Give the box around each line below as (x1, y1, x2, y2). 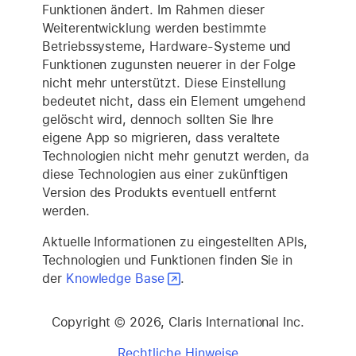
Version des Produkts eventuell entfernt (41, 184, 277, 200)
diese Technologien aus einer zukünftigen (41, 166, 288, 182)
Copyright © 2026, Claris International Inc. (51, 314, 305, 330)
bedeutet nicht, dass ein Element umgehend (41, 93, 307, 109)
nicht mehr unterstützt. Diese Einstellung (41, 75, 287, 91)
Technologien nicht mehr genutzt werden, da (41, 148, 310, 164)
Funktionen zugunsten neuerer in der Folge (41, 56, 296, 72)
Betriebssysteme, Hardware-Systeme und (41, 38, 292, 54)
